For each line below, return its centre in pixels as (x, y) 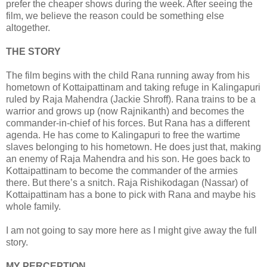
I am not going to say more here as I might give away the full (131, 230)
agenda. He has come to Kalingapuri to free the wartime (123, 135)
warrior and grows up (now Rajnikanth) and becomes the (125, 111)
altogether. (28, 27)
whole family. (33, 206)
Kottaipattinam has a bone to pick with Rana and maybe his (131, 194)
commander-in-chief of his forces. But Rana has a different (128, 123)
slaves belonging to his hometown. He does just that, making (133, 147)
